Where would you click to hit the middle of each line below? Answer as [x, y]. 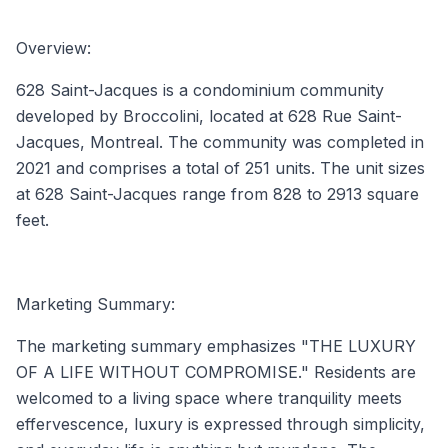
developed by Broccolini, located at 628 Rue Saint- [209, 115]
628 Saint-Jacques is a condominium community [200, 89]
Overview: [53, 47]
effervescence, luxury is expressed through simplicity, [220, 423]
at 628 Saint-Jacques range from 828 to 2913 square [217, 193]
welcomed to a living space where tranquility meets [209, 397]
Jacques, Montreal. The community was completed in [220, 141]
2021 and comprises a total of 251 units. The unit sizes [220, 167]
